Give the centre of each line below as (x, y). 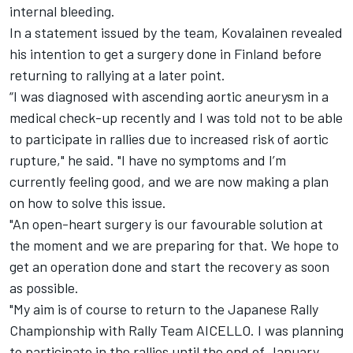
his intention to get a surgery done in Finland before (165, 54)
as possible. (44, 288)
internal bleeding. (62, 11)
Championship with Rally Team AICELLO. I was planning (176, 331)
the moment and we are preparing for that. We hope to (174, 245)
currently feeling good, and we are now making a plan (169, 182)
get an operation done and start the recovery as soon (169, 267)
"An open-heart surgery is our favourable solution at (166, 224)
